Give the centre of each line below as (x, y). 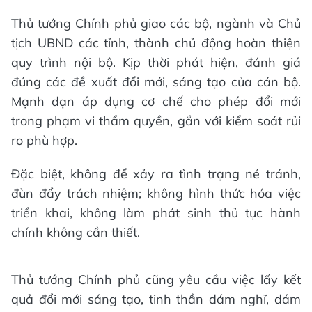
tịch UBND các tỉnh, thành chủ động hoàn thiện (156, 43)
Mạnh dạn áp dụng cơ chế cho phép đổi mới (156, 102)
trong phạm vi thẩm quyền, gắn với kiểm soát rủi (156, 121)
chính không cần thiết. (76, 233)
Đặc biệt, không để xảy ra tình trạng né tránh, (156, 174)
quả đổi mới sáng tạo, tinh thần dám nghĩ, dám (156, 299)
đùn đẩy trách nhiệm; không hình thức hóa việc (156, 194)
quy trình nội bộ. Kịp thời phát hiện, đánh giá (156, 63)
